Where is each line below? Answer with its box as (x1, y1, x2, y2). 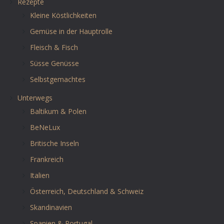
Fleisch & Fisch (30, 42, 78, 52)
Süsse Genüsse (30, 58, 79, 68)
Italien (30, 170, 49, 180)
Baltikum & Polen (30, 106, 86, 116)
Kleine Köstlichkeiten (30, 10, 96, 20)
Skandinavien (30, 202, 72, 212)
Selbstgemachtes (30, 74, 85, 84)
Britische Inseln (30, 138, 79, 148)
